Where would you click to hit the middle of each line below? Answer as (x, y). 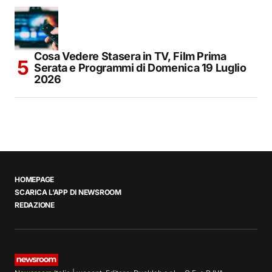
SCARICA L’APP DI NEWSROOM (68, 192)
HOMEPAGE (35, 180)
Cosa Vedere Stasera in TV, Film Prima (130, 56)
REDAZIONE (35, 205)
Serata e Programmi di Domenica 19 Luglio (140, 68)
